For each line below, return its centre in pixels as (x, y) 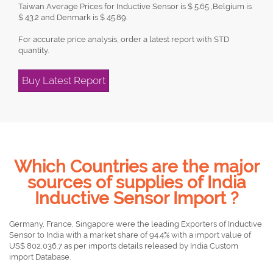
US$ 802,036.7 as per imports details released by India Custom (124, 246)
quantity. (34, 50)
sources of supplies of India (136, 183)
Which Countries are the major (136, 167)
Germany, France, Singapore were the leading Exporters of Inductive (136, 224)
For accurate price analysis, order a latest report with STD (124, 39)
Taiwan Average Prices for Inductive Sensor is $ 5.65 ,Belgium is (135, 6)
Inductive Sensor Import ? (136, 198)
